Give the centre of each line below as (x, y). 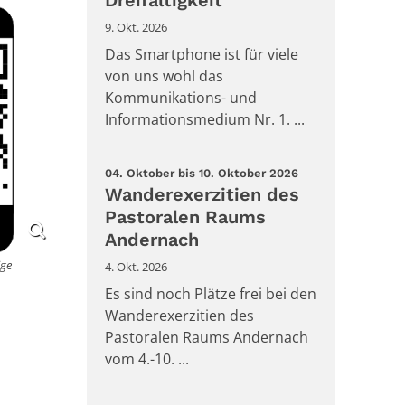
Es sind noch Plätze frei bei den (211, 293)
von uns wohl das (164, 76)
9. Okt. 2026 (136, 27)
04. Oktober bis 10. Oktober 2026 (202, 173)
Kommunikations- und (181, 98)
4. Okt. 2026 (136, 266)
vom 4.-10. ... (147, 358)
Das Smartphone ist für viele (202, 54)
